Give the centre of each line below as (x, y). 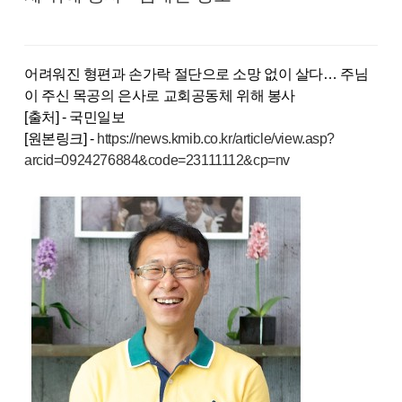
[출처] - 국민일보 (75, 117)
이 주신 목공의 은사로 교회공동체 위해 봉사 (160, 96)
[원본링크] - (61, 139)
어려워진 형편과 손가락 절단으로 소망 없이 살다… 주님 (197, 74)
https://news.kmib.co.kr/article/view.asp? (216, 139)
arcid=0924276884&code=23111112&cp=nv (157, 160)
